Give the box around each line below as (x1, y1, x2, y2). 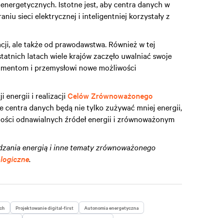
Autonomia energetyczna (84, 204, 139, 211)
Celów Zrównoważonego (68, 90, 153, 101)
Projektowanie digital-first (16, 204, 73, 211)
